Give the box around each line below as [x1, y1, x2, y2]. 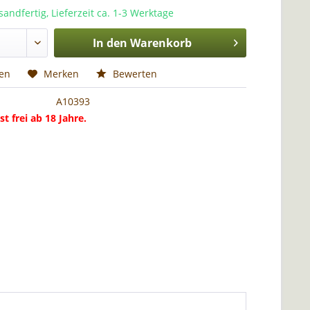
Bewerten [110, 67, 158, 80]
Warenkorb [129, 35, 192, 51]
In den [92, 35, 127, 51]
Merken [44, 67, 80, 80]
